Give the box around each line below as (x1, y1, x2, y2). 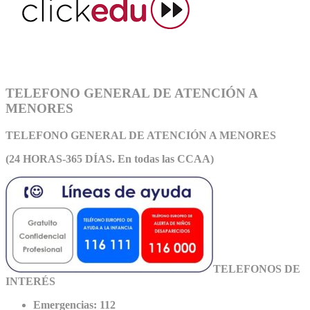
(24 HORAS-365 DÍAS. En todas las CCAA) (6, 152, 214, 165)
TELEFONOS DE (213, 262, 300, 275)
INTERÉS (6, 275, 55, 287)
